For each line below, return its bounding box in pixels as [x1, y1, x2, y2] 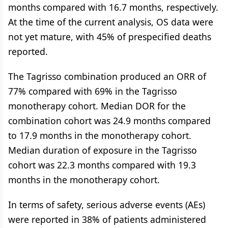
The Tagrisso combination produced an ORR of [8, 70, 206, 82]
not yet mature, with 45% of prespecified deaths [8, 31, 211, 43]
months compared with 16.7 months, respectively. [8, 1, 218, 13]
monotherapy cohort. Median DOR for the [8, 100, 186, 112]
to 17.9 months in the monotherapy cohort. [8, 129, 191, 141]
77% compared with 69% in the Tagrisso [8, 85, 177, 97]
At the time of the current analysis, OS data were [8, 16, 213, 28]
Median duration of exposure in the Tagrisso [8, 144, 197, 156]
